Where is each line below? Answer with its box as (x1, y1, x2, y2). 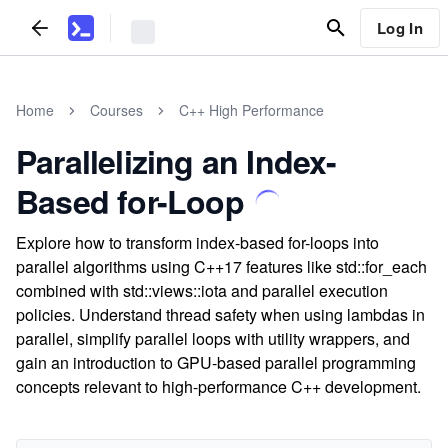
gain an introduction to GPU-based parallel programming (16, 351, 416, 374)
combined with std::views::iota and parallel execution (16, 279, 388, 302)
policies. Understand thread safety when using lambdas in (16, 303, 425, 326)
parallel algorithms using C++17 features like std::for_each (16, 255, 427, 278)
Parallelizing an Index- (16, 138, 337, 184)
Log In (376, 16, 423, 39)
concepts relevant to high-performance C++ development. (16, 375, 421, 398)
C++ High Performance (179, 100, 324, 120)
